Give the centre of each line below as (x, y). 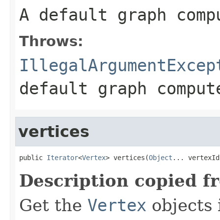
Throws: (51, 41)
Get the (53, 205)
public (33, 157)
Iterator (62, 157)
